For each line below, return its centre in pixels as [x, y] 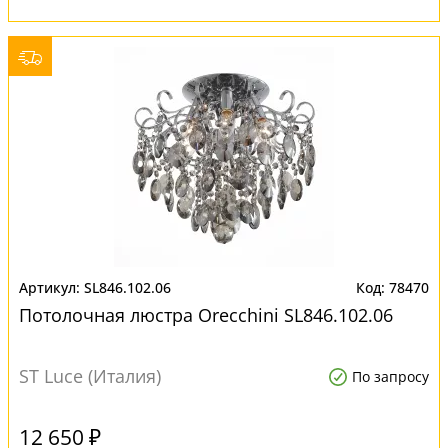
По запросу [390, 376]
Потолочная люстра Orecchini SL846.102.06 [206, 315]
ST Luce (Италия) [90, 376]
